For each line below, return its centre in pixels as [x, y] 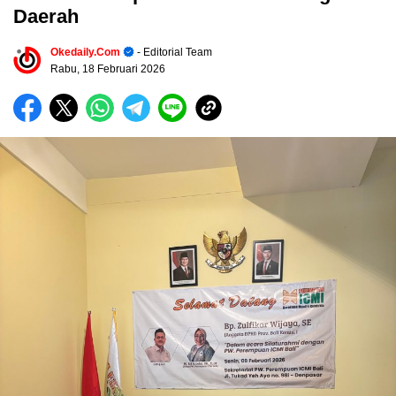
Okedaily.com [85, 52]
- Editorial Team [173, 52]
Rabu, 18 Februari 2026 [108, 69]
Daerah [46, 16]
